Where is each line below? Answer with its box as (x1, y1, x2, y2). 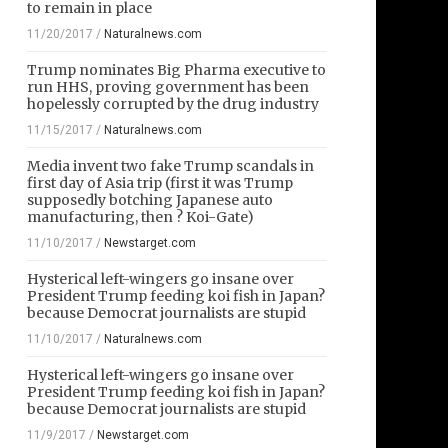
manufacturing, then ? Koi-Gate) (27, 208, 254, 227)
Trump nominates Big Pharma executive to (27, 61, 326, 80)
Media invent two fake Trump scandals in (27, 157, 314, 176)
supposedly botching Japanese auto (27, 191, 273, 210)
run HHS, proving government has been (27, 78, 309, 97)
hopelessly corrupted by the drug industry (27, 95, 319, 114)
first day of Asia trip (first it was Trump (27, 174, 293, 193)
